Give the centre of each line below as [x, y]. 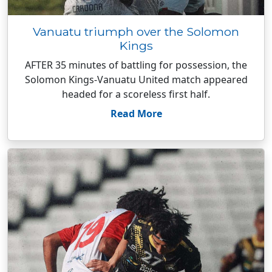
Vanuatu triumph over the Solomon [136, 32]
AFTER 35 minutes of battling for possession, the [136, 65]
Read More [136, 114]
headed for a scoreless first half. [136, 94]
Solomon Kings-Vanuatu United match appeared [136, 80]
